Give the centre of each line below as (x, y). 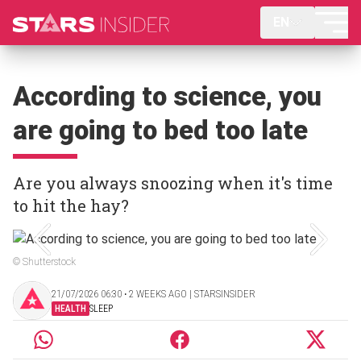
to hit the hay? (71, 205)
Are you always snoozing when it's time (173, 183)
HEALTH (71, 308)
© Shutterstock (44, 262)
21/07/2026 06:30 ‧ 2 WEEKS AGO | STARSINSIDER (154, 293)
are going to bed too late (160, 130)
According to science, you (167, 96)
